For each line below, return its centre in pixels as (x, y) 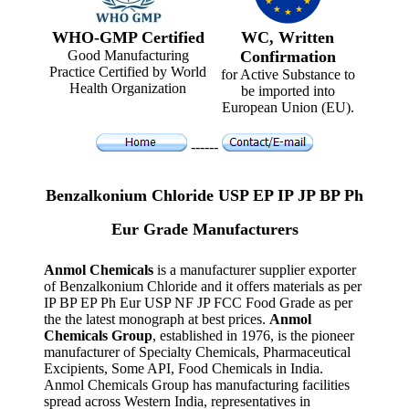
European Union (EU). (288, 107)
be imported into (288, 91)
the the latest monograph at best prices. (157, 319)
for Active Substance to (288, 74)
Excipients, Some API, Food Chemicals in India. (184, 368)
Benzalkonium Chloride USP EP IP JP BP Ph (204, 196)
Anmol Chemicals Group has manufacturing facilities (197, 384)
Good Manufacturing (128, 55)
